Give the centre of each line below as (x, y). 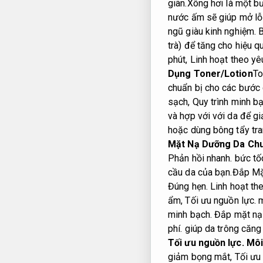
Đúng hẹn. (188, 187)
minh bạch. (190, 215)
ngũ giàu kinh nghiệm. (212, 32)
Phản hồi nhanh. (200, 159)
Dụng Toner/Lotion (210, 74)
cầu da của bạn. (200, 173)
